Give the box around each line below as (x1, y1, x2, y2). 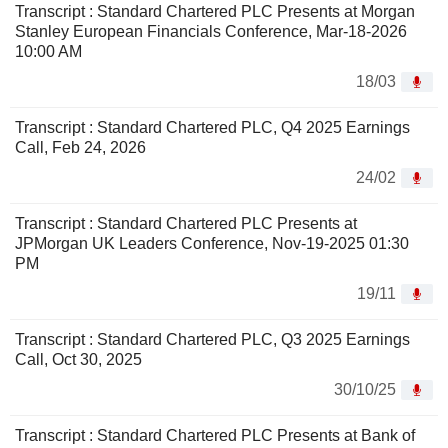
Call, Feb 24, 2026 (15, 139, 146, 157)
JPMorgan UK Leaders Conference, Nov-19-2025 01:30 (15, 235, 409, 253)
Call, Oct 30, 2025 (15, 351, 142, 369)
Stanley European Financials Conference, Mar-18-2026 (15, 23, 407, 41)
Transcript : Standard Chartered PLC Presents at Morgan (15, 3, 415, 21)
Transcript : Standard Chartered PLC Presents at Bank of (15, 427, 415, 445)
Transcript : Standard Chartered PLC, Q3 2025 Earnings (15, 331, 410, 349)
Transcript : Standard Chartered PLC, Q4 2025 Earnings (15, 119, 410, 137)
